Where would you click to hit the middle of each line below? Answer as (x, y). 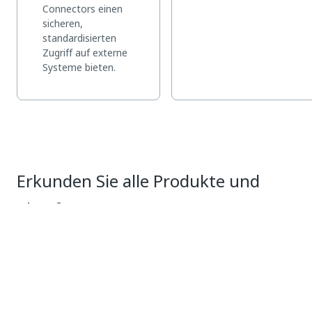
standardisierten (79, 38)
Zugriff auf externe (85, 53)
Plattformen (64, 209)
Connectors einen (83, 9)
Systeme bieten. (79, 67)
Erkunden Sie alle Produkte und (138, 181)
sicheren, (63, 23)
